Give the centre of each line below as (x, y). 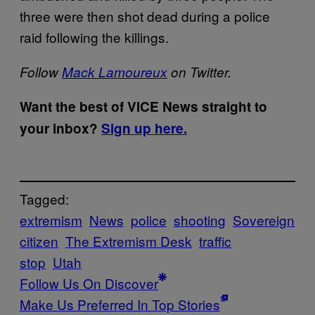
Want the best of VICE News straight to (143, 106)
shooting (200, 220)
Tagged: (44, 199)
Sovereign (264, 220)
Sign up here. (144, 128)
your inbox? (60, 128)
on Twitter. (199, 71)
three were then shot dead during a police (145, 15)
